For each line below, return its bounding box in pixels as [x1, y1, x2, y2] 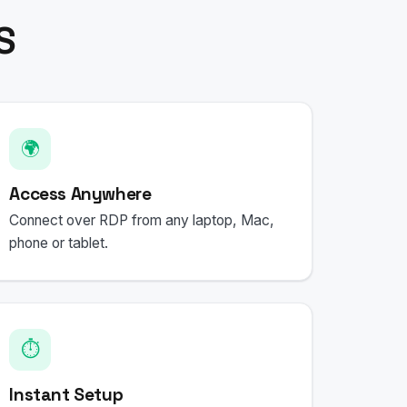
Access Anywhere [9, 182, 152, 205]
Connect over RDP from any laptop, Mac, [9, 212, 275, 230]
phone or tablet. [9, 234, 109, 253]
